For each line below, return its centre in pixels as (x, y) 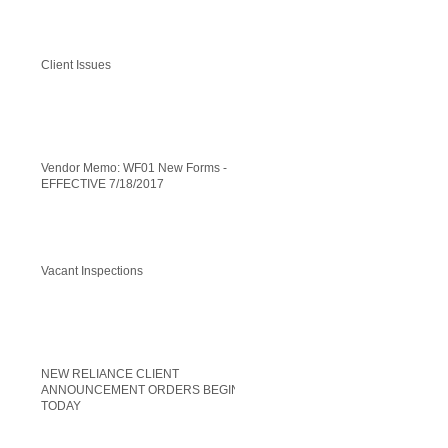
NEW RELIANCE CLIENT (110, 374)
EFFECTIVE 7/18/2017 (102, 184)
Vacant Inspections (92, 271)
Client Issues (76, 65)
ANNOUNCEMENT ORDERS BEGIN (140, 390)
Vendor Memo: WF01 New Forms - (134, 168)
